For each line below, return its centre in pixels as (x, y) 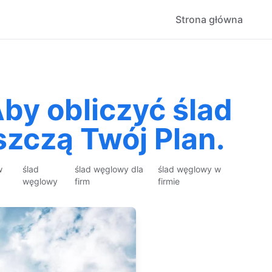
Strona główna (209, 19)
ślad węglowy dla (109, 169)
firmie (169, 181)
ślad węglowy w (190, 169)
